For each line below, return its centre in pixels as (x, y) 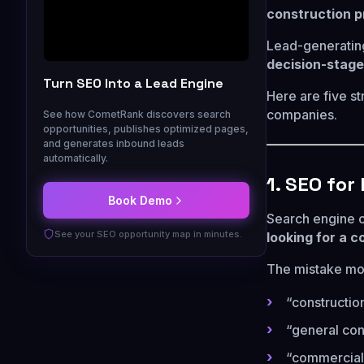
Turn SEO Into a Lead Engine (133, 83)
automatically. (76, 158)
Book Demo (140, 200)
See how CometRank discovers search (137, 114)
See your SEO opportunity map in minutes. (148, 234)
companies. (302, 115)
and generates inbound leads (114, 143)
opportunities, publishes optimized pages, (146, 129)
